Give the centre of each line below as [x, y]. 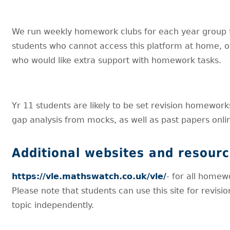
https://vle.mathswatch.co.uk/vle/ [89, 176]
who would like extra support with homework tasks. [117, 60]
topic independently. [53, 205]
